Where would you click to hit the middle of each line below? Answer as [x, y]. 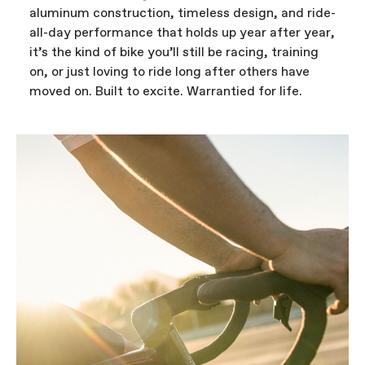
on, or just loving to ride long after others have [169, 72]
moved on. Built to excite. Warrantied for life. [166, 91]
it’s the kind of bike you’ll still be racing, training [174, 52]
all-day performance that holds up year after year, [182, 33]
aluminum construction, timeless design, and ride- [182, 13]
